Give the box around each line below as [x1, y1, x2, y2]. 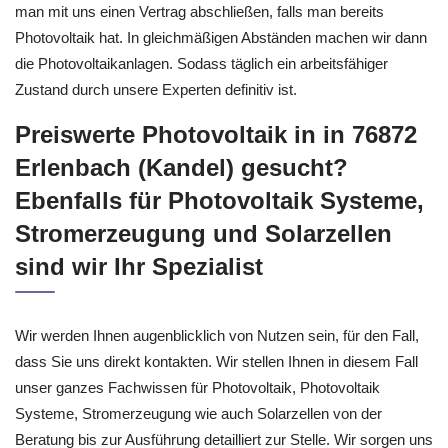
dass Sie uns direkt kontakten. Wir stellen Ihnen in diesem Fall [15, 399, 418, 416]
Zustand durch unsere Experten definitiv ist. [15, 127, 297, 144]
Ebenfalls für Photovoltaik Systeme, [15, 233, 424, 260]
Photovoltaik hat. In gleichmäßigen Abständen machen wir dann [15, 75, 427, 92]
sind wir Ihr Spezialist [15, 299, 263, 326]
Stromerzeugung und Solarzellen [15, 266, 392, 293]
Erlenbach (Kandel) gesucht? [15, 200, 348, 227]
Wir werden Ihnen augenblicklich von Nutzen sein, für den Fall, [15, 373, 419, 390]
